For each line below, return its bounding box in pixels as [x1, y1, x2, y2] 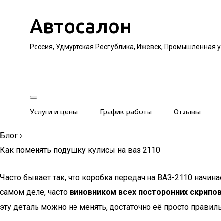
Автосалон [30, 15, 132, 37]
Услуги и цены [30, 108, 78, 116]
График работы [100, 108, 152, 116]
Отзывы [174, 108, 201, 116]
